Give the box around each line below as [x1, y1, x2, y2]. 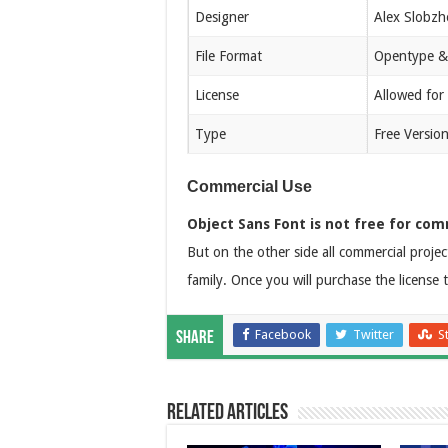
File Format [194, 47, 262, 64]
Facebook [255, 326, 311, 342]
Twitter [353, 326, 394, 342]
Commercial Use [187, 177, 312, 195]
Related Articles [167, 401, 288, 425]
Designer [194, 8, 249, 25]
